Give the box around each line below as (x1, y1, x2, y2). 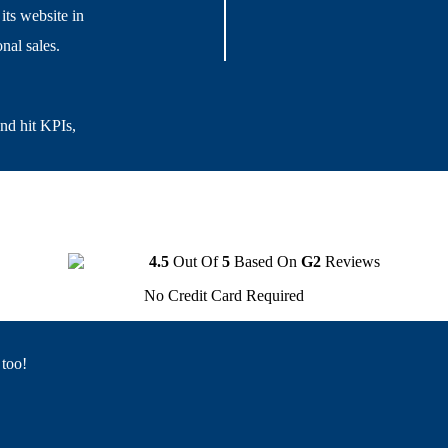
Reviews (321, 253, 380, 271)
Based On (230, 253, 301, 271)
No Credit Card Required (144, 287, 304, 305)
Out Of (169, 253, 222, 271)
